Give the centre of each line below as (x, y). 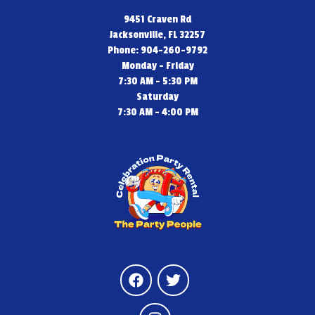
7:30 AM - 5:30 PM (157, 81)
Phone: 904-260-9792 (157, 50)
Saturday (157, 97)
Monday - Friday (157, 66)
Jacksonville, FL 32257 (157, 35)
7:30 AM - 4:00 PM (157, 112)
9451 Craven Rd (157, 19)
